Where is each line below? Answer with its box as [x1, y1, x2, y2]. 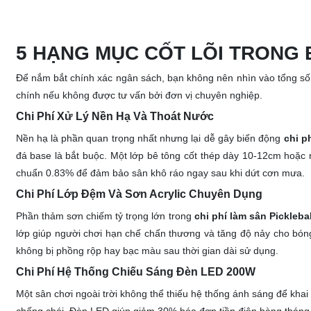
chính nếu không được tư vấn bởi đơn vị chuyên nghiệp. [15, 90, 262, 101]
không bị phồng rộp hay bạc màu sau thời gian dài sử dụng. [15, 245, 278, 256]
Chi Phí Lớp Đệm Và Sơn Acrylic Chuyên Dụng [15, 188, 262, 200]
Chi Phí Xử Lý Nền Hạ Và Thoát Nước [15, 110, 214, 122]
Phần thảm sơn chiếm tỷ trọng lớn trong [15, 210, 194, 221]
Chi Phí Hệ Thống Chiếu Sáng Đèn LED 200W [15, 266, 255, 278]
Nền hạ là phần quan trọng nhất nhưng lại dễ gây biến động [15, 133, 284, 144]
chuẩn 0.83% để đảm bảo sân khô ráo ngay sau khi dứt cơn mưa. [15, 167, 305, 178]
